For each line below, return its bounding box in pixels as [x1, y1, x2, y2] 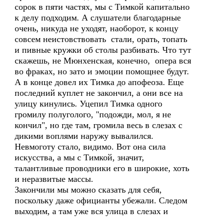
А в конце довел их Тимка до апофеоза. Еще [15, 77, 184, 87]
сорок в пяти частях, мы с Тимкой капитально [15, 2, 190, 12]
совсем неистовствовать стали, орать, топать [15, 34, 187, 44]
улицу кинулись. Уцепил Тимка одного [15, 99, 162, 109]
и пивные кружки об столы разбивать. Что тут [15, 45, 191, 55]
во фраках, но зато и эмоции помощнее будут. [15, 66, 189, 76]
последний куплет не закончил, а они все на [15, 88, 183, 98]
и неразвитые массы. [15, 174, 93, 184]
